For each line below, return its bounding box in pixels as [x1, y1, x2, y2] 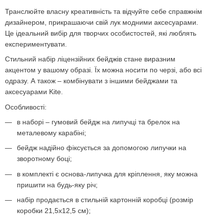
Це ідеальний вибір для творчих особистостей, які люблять [5, 29, 196, 37]
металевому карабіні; [17, 128, 86, 137]
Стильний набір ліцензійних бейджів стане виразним [5, 55, 175, 63]
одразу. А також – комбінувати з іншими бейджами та [5, 77, 177, 85]
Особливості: [5, 103, 47, 111]
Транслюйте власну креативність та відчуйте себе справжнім [5, 7, 202, 15]
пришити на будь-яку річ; [17, 180, 98, 189]
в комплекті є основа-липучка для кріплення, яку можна [17, 169, 198, 178]
